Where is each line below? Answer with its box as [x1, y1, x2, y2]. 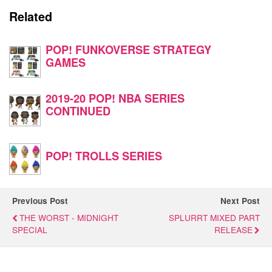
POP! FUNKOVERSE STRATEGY [46, 41, 211, 58]
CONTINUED [46, 102, 110, 119]
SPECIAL [12, 223, 47, 236]
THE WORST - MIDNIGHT [19, 211, 118, 223]
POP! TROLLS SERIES [46, 147, 162, 164]
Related [9, 8, 52, 25]
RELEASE [214, 223, 253, 236]
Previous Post [12, 194, 68, 206]
